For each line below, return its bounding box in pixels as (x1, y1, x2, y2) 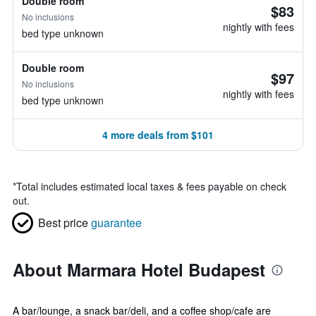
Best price (38, 214, 88, 231)
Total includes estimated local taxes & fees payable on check (16, 179, 286, 193)
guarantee (91, 214, 142, 231)
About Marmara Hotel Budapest (13, 257, 265, 281)
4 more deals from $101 (102, 128, 214, 142)
